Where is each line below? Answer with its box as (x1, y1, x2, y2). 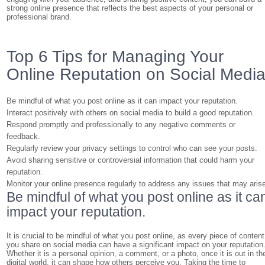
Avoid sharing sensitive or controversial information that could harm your (7, 156, 255, 164)
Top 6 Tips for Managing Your (7, 47, 224, 66)
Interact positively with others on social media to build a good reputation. (7, 108, 255, 117)
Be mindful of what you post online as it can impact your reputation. (7, 96, 238, 105)
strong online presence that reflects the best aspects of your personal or (7, 4, 254, 12)
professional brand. (7, 12, 72, 21)
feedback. (7, 132, 41, 141)
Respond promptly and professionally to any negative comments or (7, 120, 236, 129)
